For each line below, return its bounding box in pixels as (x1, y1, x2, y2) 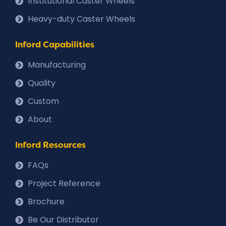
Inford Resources (15, 139, 86, 150)
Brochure (28, 195, 65, 207)
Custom (28, 95, 59, 107)
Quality (28, 77, 55, 89)
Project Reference (28, 177, 100, 189)
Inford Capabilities (15, 38, 94, 50)
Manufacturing (28, 59, 86, 71)
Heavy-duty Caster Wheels (28, 13, 135, 25)
